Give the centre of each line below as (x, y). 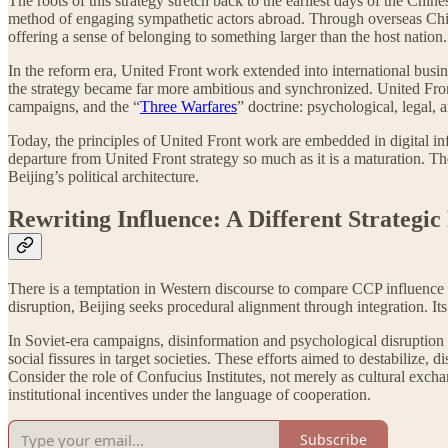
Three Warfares (188, 107)
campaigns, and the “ (74, 107)
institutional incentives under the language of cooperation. (189, 394)
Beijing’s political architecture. (103, 177)
